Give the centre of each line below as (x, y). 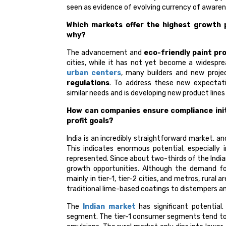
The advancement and (105, 53)
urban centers (94, 73)
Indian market (109, 207)
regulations (88, 83)
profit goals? (90, 121)
